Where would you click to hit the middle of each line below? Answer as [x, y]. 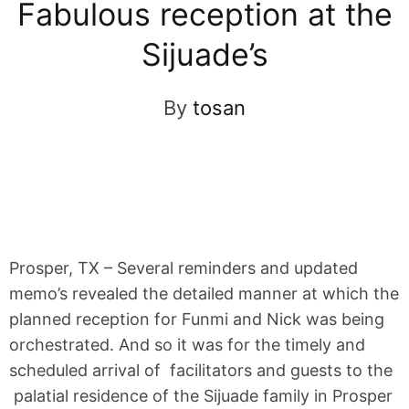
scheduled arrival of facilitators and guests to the [201, 370]
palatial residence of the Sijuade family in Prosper [201, 395]
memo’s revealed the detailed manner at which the [204, 293]
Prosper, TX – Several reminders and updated [184, 267]
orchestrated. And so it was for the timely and [187, 344]
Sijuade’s [204, 54]
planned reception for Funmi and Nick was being [197, 319]
